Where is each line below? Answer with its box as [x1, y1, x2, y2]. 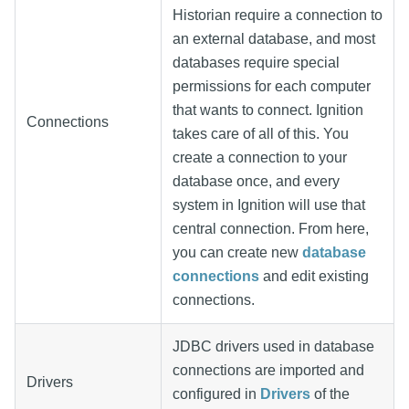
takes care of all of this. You [173, 125, 349, 142]
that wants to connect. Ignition [173, 101, 363, 118]
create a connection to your [173, 149, 347, 165]
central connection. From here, [173, 220, 369, 236]
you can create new [173, 244, 302, 260]
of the [310, 385, 350, 402]
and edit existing [259, 267, 369, 284]
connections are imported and [173, 362, 364, 378]
